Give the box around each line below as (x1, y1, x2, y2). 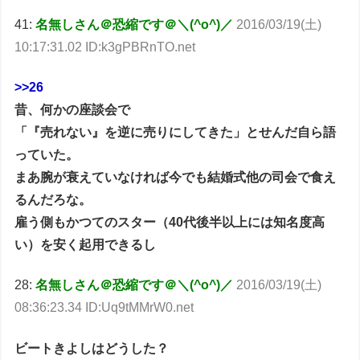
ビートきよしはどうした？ (14, 341, 170, 355)
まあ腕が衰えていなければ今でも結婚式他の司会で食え (14, 170, 337, 184)
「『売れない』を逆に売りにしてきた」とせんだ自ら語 (14, 125, 337, 139)
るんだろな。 (14, 192, 92, 207)
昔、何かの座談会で (14, 102, 131, 117)
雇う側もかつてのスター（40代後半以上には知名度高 (14, 215, 325, 229)
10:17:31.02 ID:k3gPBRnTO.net (14, 39, 196, 54)
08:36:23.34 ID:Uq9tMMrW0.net (14, 301, 194, 315)
